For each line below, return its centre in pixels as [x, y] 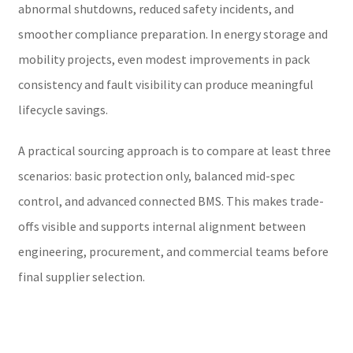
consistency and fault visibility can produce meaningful [165, 84]
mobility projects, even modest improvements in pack [163, 59]
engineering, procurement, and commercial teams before [173, 251]
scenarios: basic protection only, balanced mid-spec [156, 175]
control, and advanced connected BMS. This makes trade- [171, 201]
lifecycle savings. [63, 109]
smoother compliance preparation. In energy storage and [173, 33]
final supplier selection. [81, 276]
